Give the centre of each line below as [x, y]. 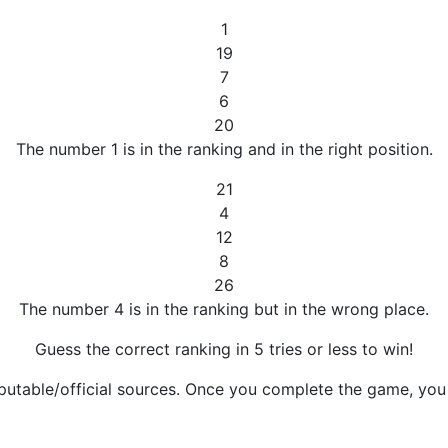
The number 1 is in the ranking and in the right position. [224, 148]
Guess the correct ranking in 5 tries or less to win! [224, 348]
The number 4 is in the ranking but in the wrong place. [224, 308]
